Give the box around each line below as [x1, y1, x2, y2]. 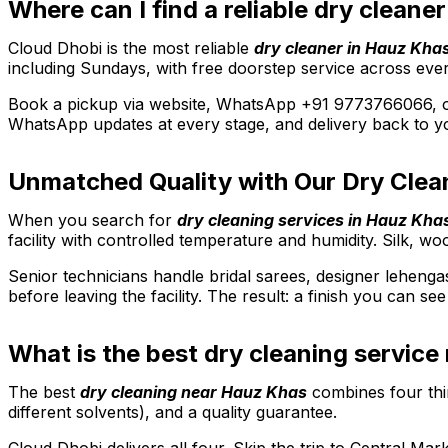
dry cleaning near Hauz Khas [80, 381, 307, 402]
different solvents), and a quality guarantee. [8, 401, 337, 422]
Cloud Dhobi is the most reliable [8, 37, 254, 58]
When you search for [8, 209, 177, 230]
